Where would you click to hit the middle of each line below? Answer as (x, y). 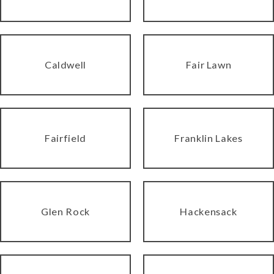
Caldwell (65, 64)
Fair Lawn (209, 64)
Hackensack (209, 211)
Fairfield (65, 138)
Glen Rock (65, 211)
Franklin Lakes (209, 138)
